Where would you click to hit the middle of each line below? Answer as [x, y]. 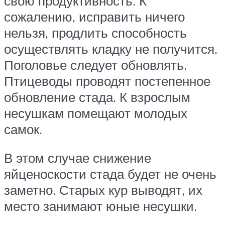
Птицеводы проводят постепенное [107, 81]
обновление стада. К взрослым [97, 97]
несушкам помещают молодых [96, 113]
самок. [23, 129]
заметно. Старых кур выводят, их [103, 190]
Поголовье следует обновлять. [95, 65]
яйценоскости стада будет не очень [110, 174]
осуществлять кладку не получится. [111, 48]
